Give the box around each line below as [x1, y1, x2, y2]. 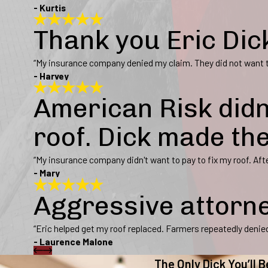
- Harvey [33, 70, 69, 82]
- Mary [33, 167, 60, 179]
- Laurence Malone [33, 235, 113, 247]
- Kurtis [33, 1, 66, 13]
